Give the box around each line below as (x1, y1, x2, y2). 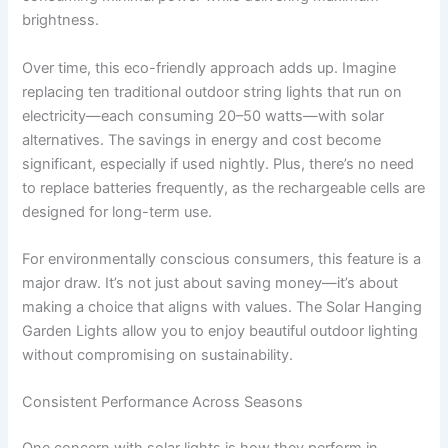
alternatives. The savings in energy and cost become (22, 130, 382, 149)
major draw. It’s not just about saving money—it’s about (22, 274, 399, 293)
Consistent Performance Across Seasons (22, 393, 304, 412)
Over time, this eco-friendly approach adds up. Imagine (22, 58, 397, 77)
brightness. (22, 11, 100, 30)
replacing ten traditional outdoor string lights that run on (22, 82, 403, 101)
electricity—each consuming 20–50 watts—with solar (22, 106, 385, 125)
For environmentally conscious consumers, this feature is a (22, 250, 422, 269)
